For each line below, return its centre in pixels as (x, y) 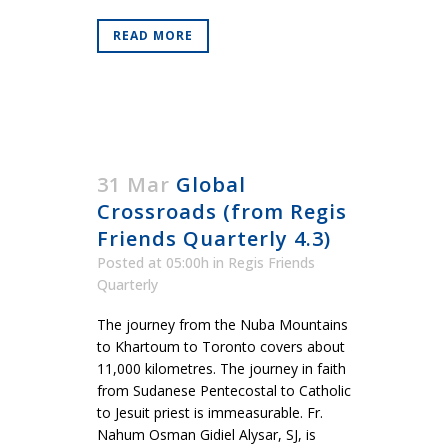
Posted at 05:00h (153, 263)
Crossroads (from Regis (222, 212)
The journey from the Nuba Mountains (222, 325)
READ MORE (153, 36)
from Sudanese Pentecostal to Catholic (224, 391)
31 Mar (133, 185)
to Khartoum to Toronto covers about (221, 347)
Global (211, 185)
